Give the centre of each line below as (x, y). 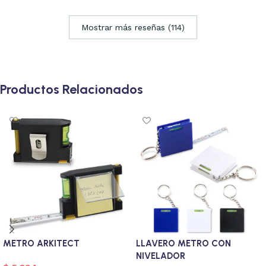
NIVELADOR (161, 256)
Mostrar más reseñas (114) (133, 27)
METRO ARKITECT (41, 243)
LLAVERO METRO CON (183, 243)
